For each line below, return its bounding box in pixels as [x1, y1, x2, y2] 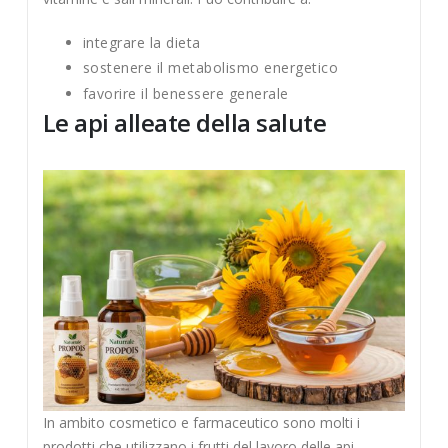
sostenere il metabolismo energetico [82, 58, 339, 78]
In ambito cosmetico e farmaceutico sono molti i [42, 413, 360, 433]
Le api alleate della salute [42, 105, 327, 139]
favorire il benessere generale [82, 84, 289, 104]
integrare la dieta [82, 32, 201, 52]
